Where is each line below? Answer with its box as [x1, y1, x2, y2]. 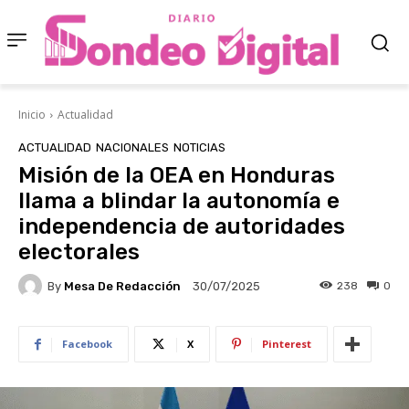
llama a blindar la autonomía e [18, 188, 340, 215]
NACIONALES [96, 141, 169, 155]
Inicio [18, 107, 46, 123]
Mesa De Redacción [64, 278, 181, 293]
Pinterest [262, 337, 311, 351]
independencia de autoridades [18, 214, 345, 240]
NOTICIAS [173, 141, 225, 155]
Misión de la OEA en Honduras [18, 163, 335, 189]
